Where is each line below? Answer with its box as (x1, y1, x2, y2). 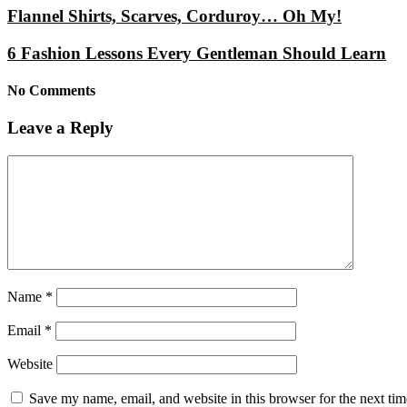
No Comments (7, 82, 95, 98)
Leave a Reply (7, 118, 114, 138)
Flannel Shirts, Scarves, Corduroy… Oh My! (7, 6, 342, 25)
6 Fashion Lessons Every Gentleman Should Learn (7, 43, 386, 63)
